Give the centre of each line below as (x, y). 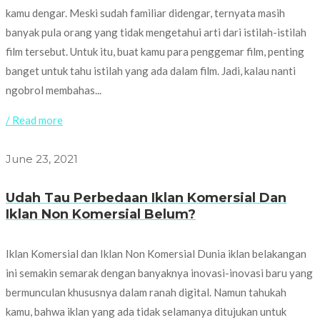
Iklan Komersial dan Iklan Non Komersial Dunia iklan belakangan (156, 253)
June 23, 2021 (42, 159)
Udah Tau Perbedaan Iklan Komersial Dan (146, 197)
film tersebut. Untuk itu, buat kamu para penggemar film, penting (155, 51)
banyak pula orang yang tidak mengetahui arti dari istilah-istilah (156, 32)
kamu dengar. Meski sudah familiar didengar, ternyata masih (145, 12)
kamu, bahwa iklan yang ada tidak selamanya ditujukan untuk (146, 311)
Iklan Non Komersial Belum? (101, 214)
